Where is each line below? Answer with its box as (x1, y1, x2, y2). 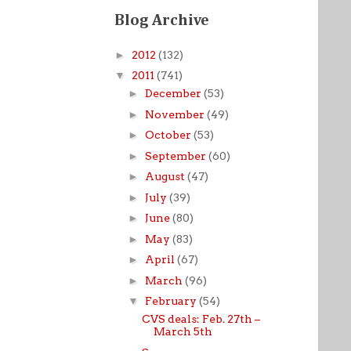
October (144, 128, 194, 141)
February (144, 295, 199, 307)
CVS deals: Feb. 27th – (141, 313, 260, 325)
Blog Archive (114, 13, 209, 28)
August (144, 170, 187, 183)
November (144, 107, 207, 121)
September (144, 149, 208, 162)
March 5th (153, 325, 212, 338)
